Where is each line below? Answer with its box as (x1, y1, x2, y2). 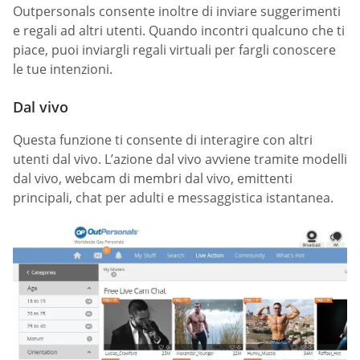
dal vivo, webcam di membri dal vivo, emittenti (13, 170, 292, 188)
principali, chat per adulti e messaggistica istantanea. (13, 189, 333, 207)
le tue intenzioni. (13, 60, 112, 79)
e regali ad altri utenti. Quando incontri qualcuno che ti (13, 22, 345, 40)
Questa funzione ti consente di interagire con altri (13, 131, 313, 149)
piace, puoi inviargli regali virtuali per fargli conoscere (13, 41, 336, 59)
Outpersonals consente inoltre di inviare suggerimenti (13, 2, 341, 21)
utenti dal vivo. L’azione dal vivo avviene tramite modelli (13, 150, 347, 169)
